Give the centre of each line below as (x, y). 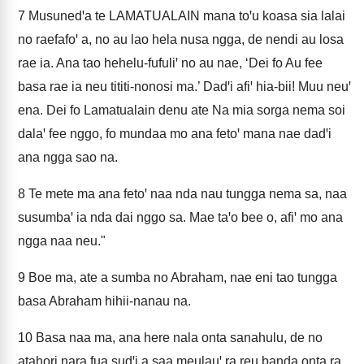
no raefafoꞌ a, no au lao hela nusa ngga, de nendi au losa (181, 39)
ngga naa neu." (62, 241)
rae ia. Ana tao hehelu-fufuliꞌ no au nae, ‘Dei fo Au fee (170, 63)
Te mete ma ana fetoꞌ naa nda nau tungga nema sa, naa (186, 194)
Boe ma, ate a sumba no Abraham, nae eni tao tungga (181, 277)
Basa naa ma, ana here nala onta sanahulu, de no (178, 338)
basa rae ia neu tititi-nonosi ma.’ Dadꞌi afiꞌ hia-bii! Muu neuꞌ (184, 87)
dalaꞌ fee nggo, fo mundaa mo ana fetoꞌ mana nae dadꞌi (175, 134)
